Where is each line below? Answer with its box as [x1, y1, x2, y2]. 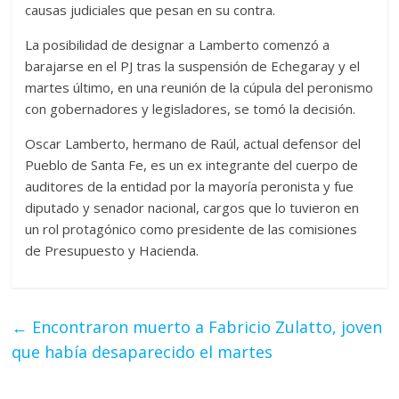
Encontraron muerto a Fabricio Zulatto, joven [28, 315, 383, 338]
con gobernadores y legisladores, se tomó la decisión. [25, 99, 356, 118]
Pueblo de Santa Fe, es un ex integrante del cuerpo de [25, 155, 359, 174]
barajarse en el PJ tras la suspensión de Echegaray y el [25, 56, 361, 75]
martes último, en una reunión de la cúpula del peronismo [25, 77, 374, 96]
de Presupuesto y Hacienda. [25, 240, 199, 259]
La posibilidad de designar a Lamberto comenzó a [25, 35, 330, 53]
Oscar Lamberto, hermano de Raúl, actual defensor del [25, 134, 362, 152]
